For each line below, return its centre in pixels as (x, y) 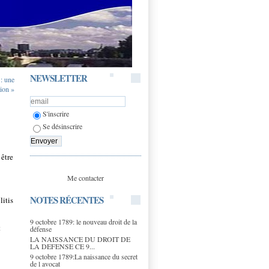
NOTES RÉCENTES (67, 200)
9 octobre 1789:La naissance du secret (84, 256)
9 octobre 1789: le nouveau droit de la (83, 221)
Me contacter (86, 177)
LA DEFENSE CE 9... (62, 246)
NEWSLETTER (59, 78)
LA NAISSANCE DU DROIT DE (80, 239)
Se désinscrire (62, 126)
